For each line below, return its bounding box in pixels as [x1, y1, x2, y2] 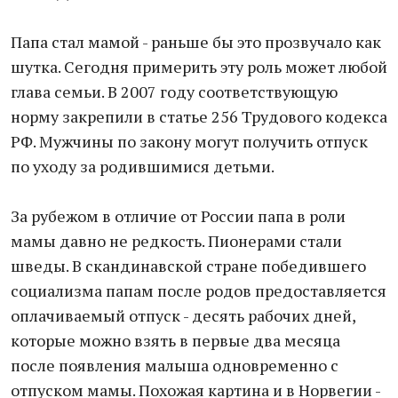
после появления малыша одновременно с [11, 354, 338, 376]
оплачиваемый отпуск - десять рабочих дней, [11, 305, 355, 326]
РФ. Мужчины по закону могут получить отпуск [11, 131, 368, 152]
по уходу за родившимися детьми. [11, 155, 275, 177]
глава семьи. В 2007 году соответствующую [11, 81, 338, 102]
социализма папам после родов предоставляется [11, 280, 386, 301]
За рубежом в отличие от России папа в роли [11, 205, 346, 227]
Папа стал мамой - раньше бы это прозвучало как [11, 31, 381, 52]
